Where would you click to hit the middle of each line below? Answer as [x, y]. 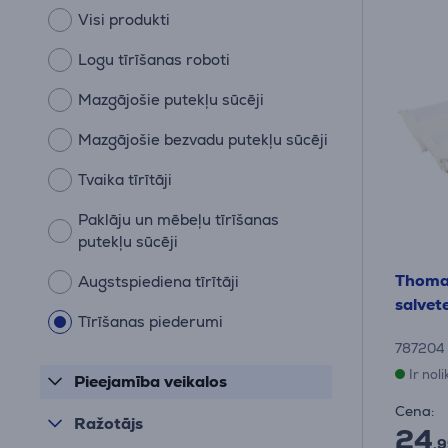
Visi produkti [124, 19]
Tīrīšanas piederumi [150, 321]
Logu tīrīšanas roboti [154, 59]
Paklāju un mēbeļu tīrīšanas [178, 219]
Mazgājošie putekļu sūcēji [171, 99]
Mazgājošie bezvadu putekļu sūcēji [203, 139]
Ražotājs [108, 423]
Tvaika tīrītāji [125, 179]
